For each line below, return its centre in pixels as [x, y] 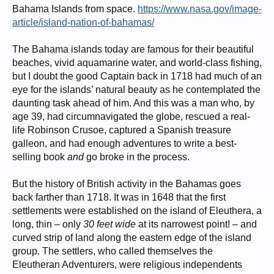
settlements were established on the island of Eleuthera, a [137, 211]
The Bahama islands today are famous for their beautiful [133, 49]
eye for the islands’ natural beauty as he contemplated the [136, 90]
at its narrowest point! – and [196, 224]
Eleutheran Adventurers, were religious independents [127, 265]
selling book [40, 157]
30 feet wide [109, 224]
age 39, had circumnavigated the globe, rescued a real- [131, 117]
